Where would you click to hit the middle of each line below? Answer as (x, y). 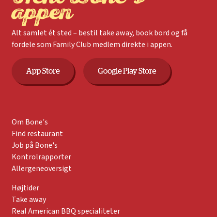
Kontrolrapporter (41, 157)
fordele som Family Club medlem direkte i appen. (92, 45)
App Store (43, 71)
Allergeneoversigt (42, 169)
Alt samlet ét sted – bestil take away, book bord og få (100, 33)
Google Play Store (127, 71)
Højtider (25, 188)
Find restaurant (37, 134)
